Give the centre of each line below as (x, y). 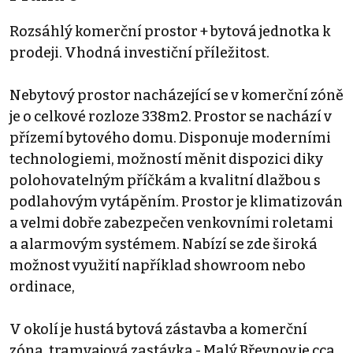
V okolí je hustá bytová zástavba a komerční (158, 330)
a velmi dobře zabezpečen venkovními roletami (171, 223)
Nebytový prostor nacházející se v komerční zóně (176, 96)
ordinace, (42, 287)
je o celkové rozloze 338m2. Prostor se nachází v (171, 117)
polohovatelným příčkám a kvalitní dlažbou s (165, 181)
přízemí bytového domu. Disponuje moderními (170, 138)
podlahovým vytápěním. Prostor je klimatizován (176, 202)
